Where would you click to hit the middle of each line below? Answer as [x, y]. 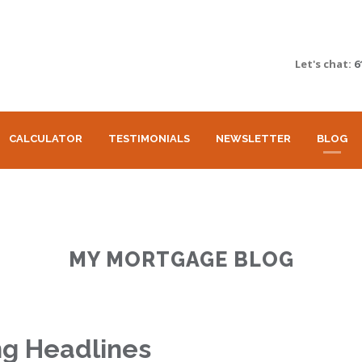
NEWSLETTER [253, 139]
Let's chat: [324, 64]
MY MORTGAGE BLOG [181, 260]
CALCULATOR [46, 139]
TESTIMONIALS [149, 139]
